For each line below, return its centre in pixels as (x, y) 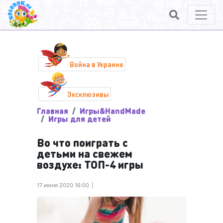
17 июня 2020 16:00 (63, 185)
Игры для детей (80, 119)
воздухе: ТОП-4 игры (90, 164)
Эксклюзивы (88, 94)
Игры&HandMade (112, 111)
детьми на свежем (85, 153)
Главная (53, 111)
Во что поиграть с (82, 142)
